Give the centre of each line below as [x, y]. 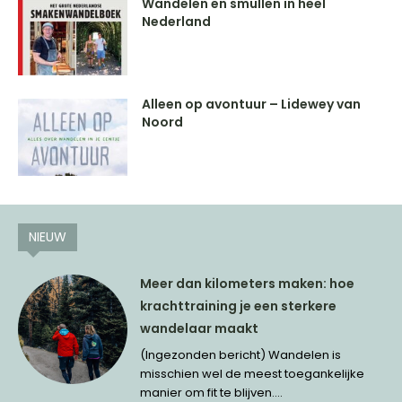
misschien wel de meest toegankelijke [253, 373]
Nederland [177, 22]
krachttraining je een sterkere [239, 306]
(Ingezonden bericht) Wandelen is [241, 354]
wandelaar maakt [200, 328]
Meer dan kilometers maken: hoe [248, 283]
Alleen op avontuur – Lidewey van [252, 104]
